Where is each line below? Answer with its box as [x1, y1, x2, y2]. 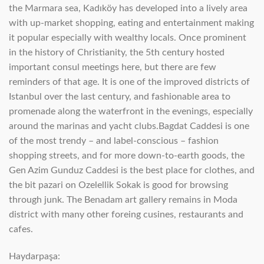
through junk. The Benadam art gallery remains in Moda [9, 194, 237, 204]
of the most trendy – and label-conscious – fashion [9, 136, 219, 146]
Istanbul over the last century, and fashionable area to [9, 91, 230, 101]
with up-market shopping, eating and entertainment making [9, 18, 254, 28]
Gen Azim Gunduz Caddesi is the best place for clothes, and [9, 165, 255, 175]
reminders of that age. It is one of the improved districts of [9, 77, 250, 87]
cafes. [9, 224, 33, 234]
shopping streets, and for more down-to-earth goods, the [9, 150, 245, 160]
